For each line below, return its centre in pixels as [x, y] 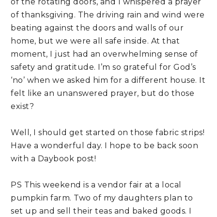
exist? [23, 107]
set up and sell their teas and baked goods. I [101, 211]
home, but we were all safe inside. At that [95, 41]
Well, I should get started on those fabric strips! [108, 133]
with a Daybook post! [54, 159]
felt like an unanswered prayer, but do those [103, 93]
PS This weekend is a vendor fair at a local [96, 185]
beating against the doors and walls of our [97, 28]
